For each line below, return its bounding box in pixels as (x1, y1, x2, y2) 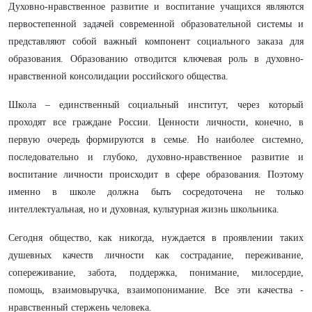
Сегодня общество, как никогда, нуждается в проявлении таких (8, 233, 304, 243)
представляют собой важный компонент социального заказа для (8, 36, 304, 47)
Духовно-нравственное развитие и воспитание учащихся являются (8, 1, 304, 12)
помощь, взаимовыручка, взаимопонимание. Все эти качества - (8, 285, 304, 295)
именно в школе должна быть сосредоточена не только (8, 187, 304, 197)
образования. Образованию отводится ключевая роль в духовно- (8, 54, 304, 64)
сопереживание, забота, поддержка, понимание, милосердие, (8, 267, 304, 278)
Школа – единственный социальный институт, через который (8, 100, 304, 110)
